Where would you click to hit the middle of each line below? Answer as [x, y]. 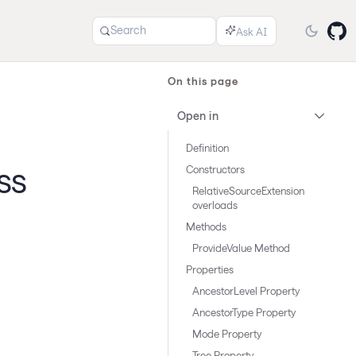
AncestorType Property [244, 312]
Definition [207, 148]
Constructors [215, 169]
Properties [210, 269]
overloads [215, 205]
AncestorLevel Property [246, 291]
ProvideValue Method [241, 248]
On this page [203, 81]
